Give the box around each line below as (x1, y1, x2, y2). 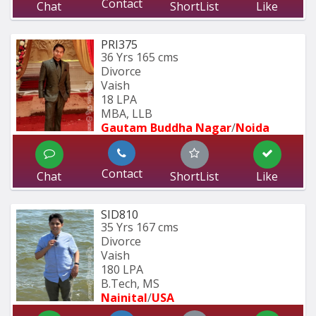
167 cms (136, 219, 178, 236)
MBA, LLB (101, 106, 152, 122)
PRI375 (101, 37, 138, 53)
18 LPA (101, 92, 137, 108)
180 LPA (101, 262, 143, 278)
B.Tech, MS (101, 276, 159, 292)
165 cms (136, 49, 178, 66)
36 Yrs (101, 49, 133, 66)
